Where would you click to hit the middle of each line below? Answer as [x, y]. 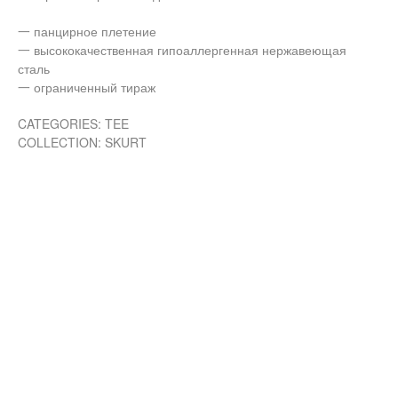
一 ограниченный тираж [87, 87]
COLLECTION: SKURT [82, 142]
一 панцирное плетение [87, 31]
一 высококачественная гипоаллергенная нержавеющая [182, 49]
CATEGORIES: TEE [73, 123]
